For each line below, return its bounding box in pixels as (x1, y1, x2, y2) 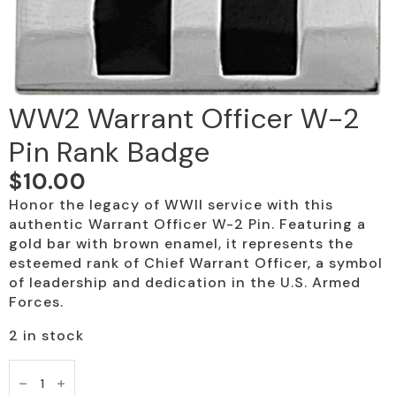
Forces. (9, 293, 64, 312)
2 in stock (9, 326, 84, 346)
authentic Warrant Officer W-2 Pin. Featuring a (9, 215, 366, 234)
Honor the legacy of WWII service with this (9, 195, 333, 215)
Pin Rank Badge (9, 133, 210, 171)
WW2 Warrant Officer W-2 (9, 100, 360, 138)
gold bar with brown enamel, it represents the (9, 234, 354, 254)
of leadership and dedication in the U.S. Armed (9, 273, 361, 293)
